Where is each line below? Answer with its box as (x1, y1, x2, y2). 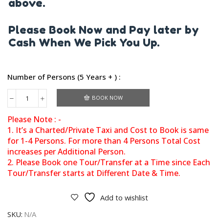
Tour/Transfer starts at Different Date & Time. (7, 167, 180, 178)
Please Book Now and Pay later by (8, 23, 199, 37)
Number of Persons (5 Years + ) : (7, 72, 121, 82)
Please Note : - (7, 113, 61, 125)
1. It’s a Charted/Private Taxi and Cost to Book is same (7, 124, 209, 135)
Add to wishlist (100, 192, 148, 202)
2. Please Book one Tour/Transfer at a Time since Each (7, 156, 210, 168)
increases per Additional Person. (7, 146, 126, 157)
